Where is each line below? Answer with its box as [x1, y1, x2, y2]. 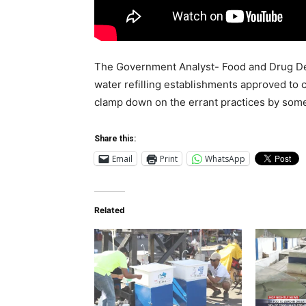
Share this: [94, 134, 136, 144]
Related [94, 205, 125, 216]
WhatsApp [205, 152, 245, 165]
